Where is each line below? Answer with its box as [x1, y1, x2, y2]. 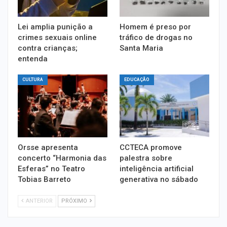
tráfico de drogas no [120, 32, 193, 42]
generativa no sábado [120, 174, 198, 184]
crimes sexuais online [18, 32, 97, 42]
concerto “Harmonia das [18, 153, 106, 163]
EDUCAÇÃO [124, 77, 149, 82]
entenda [18, 54, 48, 63]
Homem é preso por [120, 22, 191, 31]
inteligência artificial [120, 164, 194, 173]
